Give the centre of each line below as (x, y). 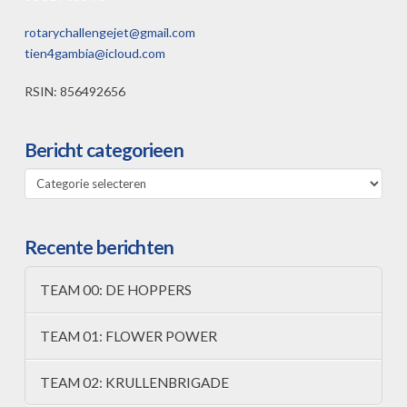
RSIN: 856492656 (74, 91)
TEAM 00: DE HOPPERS (115, 289)
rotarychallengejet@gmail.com (109, 33)
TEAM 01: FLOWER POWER (128, 336)
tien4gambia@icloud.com (94, 54)
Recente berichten (99, 247)
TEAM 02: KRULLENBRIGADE (134, 382)
